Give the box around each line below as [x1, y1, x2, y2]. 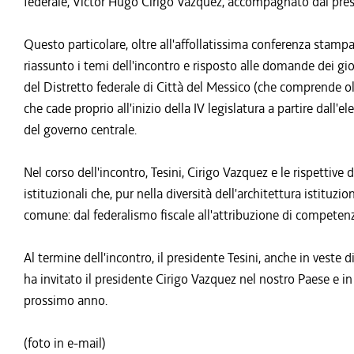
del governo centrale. [24, 121, 137, 138]
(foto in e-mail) [24, 334, 106, 352]
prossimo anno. [24, 292, 107, 309]
